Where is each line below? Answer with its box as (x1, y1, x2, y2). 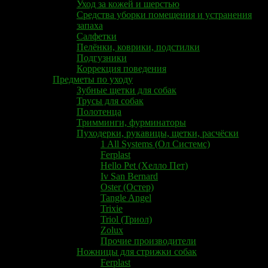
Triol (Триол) (100, 214, 152, 224)
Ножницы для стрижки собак (77, 246, 197, 257)
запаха (77, 20, 103, 31)
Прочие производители (100, 235, 196, 246)
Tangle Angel (100, 192, 151, 203)
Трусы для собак (77, 95, 144, 106)
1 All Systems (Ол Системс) (100, 138, 210, 149)
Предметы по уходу (53, 74, 133, 84)
